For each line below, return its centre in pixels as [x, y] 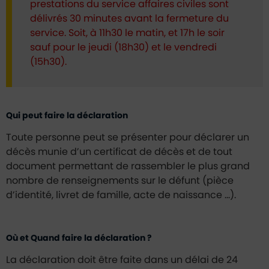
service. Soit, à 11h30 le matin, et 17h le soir [127, 33]
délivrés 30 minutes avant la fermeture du [129, 19]
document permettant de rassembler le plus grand [128, 166]
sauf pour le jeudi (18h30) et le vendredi [123, 47]
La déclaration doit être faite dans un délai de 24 [122, 260]
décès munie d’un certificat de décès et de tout [119, 152]
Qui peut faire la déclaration [67, 116]
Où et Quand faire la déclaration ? [79, 238]
